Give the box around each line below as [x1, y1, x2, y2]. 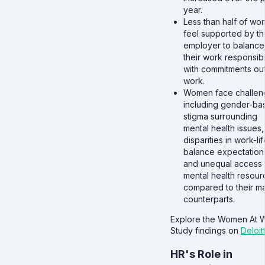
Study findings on [170, 225, 241, 236]
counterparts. [183, 194, 235, 205]
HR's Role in [170, 248, 232, 261]
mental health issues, [183, 123, 264, 134]
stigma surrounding [183, 111, 257, 122]
